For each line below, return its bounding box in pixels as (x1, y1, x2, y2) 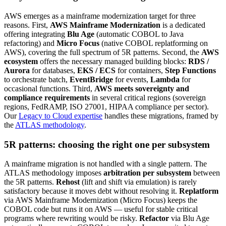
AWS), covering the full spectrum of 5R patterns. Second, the (4, 47, 201, 56)
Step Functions (165, 66, 216, 75)
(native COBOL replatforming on (99, 38, 208, 47)
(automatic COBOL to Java (94, 29, 184, 38)
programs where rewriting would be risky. (4, 214, 139, 223)
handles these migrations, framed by (102, 111, 218, 120)
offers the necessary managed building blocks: (38, 56, 188, 66)
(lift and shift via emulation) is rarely (80, 178, 197, 187)
